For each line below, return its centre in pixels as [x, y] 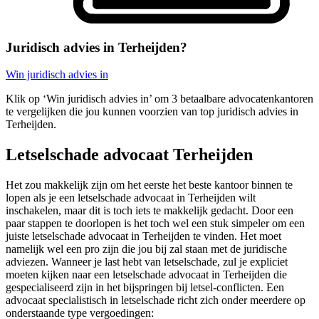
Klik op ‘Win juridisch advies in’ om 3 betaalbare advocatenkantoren [159, 99]
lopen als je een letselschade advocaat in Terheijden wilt [131, 198]
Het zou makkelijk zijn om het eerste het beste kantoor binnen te [149, 185]
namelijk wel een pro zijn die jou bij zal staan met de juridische [146, 249]
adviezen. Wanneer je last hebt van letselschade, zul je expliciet [147, 262]
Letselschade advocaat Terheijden [129, 155]
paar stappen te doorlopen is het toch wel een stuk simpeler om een [155, 224]
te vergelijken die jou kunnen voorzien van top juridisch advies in [152, 112]
